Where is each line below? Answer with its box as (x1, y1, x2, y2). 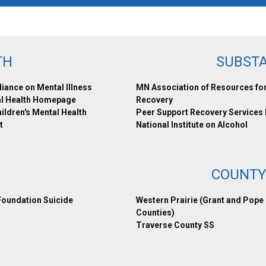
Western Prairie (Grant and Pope (136, 195, 264, 205)
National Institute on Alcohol (136, 120, 248, 129)
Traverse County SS (136, 220, 214, 230)
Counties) (136, 208, 175, 217)
